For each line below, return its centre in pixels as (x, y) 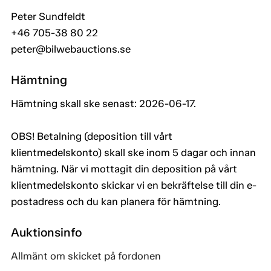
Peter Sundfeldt (48, 17)
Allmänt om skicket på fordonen (86, 256)
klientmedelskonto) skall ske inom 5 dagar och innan (133, 153)
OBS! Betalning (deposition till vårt (92, 136)
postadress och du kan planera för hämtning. (116, 202)
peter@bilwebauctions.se (71, 49)
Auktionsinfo (46, 233)
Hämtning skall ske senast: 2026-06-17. (103, 104)
